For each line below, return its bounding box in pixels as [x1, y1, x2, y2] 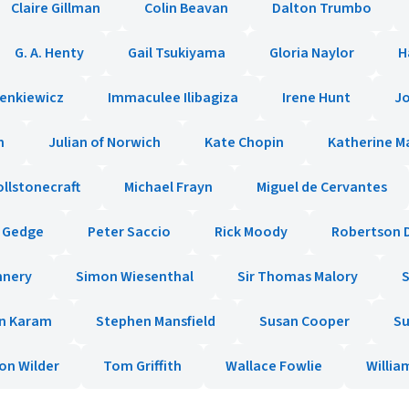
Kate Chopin [204, 132, 284, 152]
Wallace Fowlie [225, 356, 322, 376]
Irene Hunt [282, 88, 351, 108]
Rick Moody [215, 222, 288, 242]
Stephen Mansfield [96, 311, 215, 331]
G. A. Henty [15, 43, 84, 63]
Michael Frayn [124, 177, 213, 197]
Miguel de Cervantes [257, 177, 387, 197]
